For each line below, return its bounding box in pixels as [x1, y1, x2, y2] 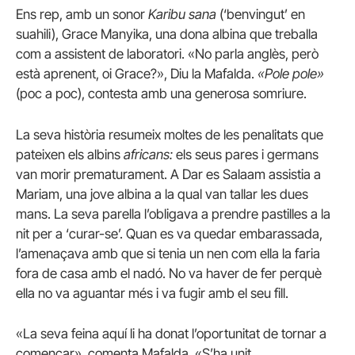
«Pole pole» [258, 66, 324, 82]
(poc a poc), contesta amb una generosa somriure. [16, 86, 307, 102]
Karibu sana [148, 6, 216, 23]
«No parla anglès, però [188, 46, 319, 63]
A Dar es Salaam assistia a [170, 166, 321, 182]
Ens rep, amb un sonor [16, 6, 148, 23]
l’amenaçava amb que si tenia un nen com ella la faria [16, 245, 320, 261]
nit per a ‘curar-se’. [16, 225, 123, 242]
